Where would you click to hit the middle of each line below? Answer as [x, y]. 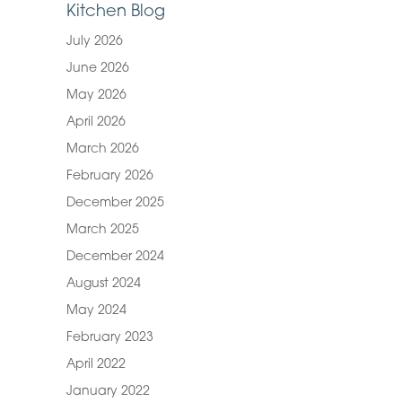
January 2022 [108, 392]
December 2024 [115, 257]
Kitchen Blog [115, 12]
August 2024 [103, 284]
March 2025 [102, 230]
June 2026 [97, 69]
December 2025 [115, 203]
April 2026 [96, 122]
